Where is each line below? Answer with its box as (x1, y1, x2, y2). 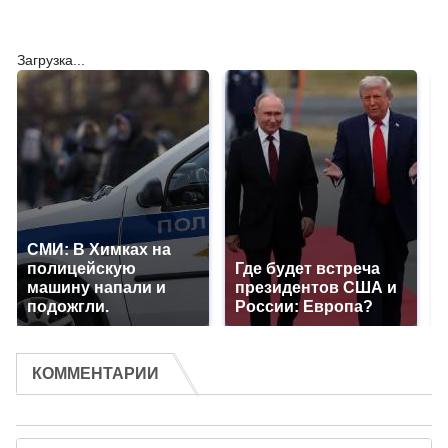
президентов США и (235, 279, 397, 297)
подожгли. (27, 298, 109, 316)
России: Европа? (235, 298, 373, 316)
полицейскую (27, 260, 136, 278)
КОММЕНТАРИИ (32, 365, 159, 383)
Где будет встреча (235, 260, 380, 278)
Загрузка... (17, 52, 85, 69)
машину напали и (27, 279, 166, 297)
